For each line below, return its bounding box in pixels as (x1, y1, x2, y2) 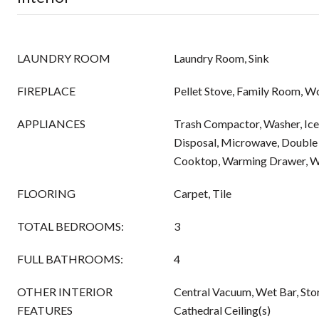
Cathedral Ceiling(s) (174, 303, 271, 317)
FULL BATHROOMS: (17, 252, 123, 266)
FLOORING (17, 187, 75, 200)
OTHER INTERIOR (17, 285, 113, 298)
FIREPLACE (17, 84, 75, 98)
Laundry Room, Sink (174, 51, 269, 65)
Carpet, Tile (174, 187, 231, 200)
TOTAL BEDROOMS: (17, 219, 124, 233)
